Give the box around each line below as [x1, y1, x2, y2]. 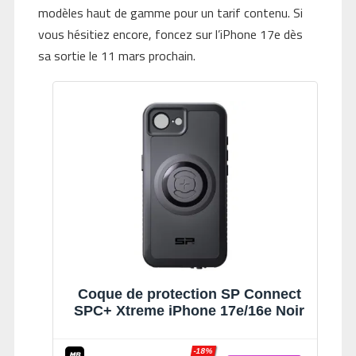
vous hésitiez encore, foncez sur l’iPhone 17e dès [37, 24, 303, 44]
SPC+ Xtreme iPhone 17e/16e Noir [74, 302, 304, 319]
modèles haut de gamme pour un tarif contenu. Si [37, 2, 303, 22]
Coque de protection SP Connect [77, 285, 301, 302]
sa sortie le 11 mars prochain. [37, 45, 195, 65]
